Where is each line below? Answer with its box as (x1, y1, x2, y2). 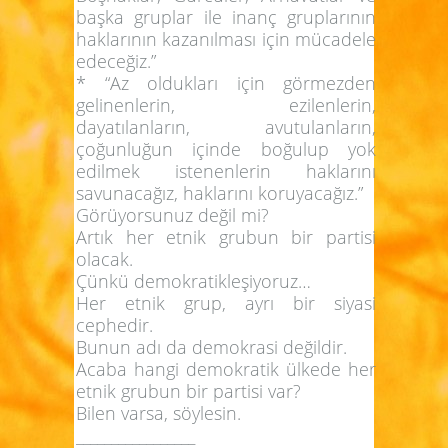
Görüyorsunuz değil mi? (76, 202, 269, 227)
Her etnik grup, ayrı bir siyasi (76, 290, 376, 315)
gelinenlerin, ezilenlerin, (76, 92, 376, 117)
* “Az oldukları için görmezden (76, 70, 376, 95)
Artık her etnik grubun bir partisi (76, 224, 376, 249)
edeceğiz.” (76, 48, 156, 73)
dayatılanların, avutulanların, (76, 114, 376, 139)
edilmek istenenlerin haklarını (76, 158, 376, 183)
